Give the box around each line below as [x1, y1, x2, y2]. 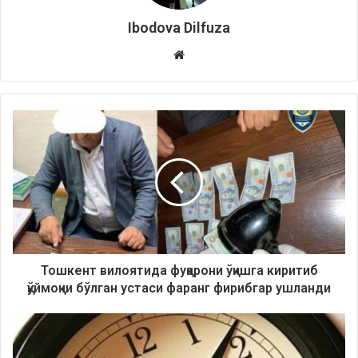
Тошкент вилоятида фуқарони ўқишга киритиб [40, 263, 318, 279]
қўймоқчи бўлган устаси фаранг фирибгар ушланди [27, 280, 331, 296]
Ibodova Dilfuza [128, 19, 230, 37]
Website [184, 47, 226, 62]
